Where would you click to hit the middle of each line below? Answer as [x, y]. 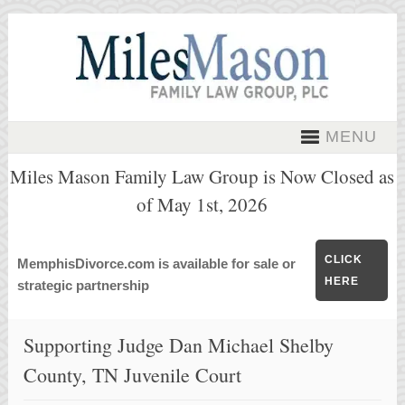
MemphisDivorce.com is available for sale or [156, 264]
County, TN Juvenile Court [133, 375]
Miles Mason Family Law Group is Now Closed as [202, 176]
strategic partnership [86, 285]
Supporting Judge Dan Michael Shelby [179, 345]
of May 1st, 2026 [202, 204]
